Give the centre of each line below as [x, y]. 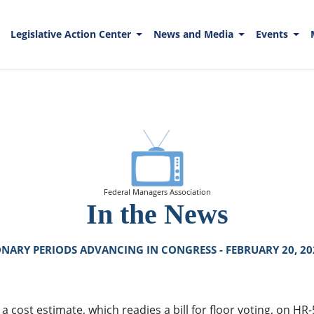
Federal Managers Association [157, 192]
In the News [157, 214]
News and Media [194, 34]
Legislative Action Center [72, 34]
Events [273, 34]
